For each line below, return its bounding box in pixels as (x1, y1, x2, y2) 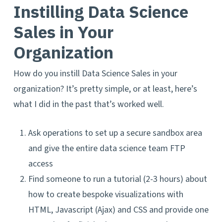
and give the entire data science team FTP (28, 142, 185, 155)
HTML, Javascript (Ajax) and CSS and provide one (28, 204, 209, 216)
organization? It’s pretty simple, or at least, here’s (13, 83, 197, 95)
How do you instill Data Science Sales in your (13, 67, 177, 80)
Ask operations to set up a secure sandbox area (28, 127, 202, 139)
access (28, 158, 53, 170)
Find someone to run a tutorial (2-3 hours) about (28, 173, 207, 185)
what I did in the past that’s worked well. (13, 98, 164, 111)
